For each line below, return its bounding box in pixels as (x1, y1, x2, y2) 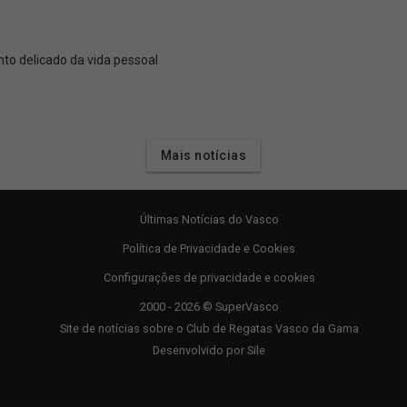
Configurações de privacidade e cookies (103, 271, 315, 284)
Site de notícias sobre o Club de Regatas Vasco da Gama (59, 322, 359, 335)
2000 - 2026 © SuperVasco (139, 300, 279, 313)
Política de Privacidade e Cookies (123, 242, 295, 255)
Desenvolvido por (153, 343, 247, 357)
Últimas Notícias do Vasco (139, 213, 279, 226)
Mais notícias (160, 148, 247, 163)
